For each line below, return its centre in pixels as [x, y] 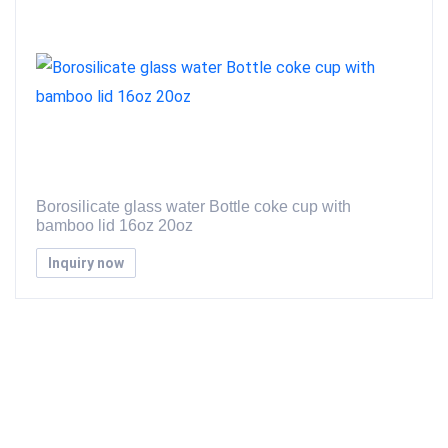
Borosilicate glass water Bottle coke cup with [193, 206]
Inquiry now [86, 262]
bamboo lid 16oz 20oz [114, 225]
